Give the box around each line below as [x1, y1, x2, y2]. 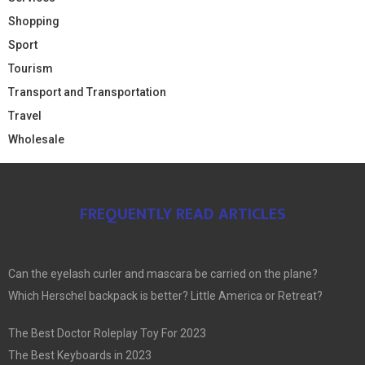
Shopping [8, 14, 59, 28]
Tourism [8, 61, 53, 75]
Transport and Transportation [8, 85, 166, 99]
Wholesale [8, 132, 64, 146]
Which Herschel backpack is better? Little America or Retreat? [8, 288, 323, 302]
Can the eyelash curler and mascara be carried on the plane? [8, 266, 318, 280]
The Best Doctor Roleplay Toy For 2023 [8, 326, 206, 340]
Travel [8, 108, 42, 122]
